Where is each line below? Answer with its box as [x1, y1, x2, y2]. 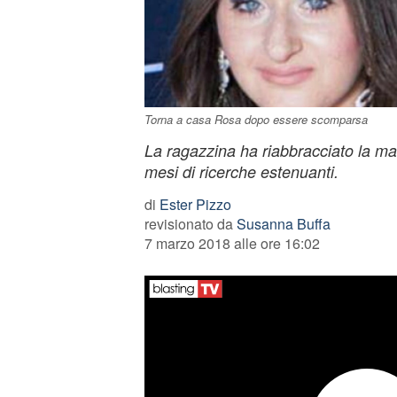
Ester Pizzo [159, 194, 231, 214]
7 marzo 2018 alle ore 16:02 [144, 233, 320, 253]
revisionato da [144, 214, 237, 234]
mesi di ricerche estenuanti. [144, 160, 339, 183]
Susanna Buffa [236, 214, 331, 234]
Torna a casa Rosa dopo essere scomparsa [144, 111, 368, 128]
